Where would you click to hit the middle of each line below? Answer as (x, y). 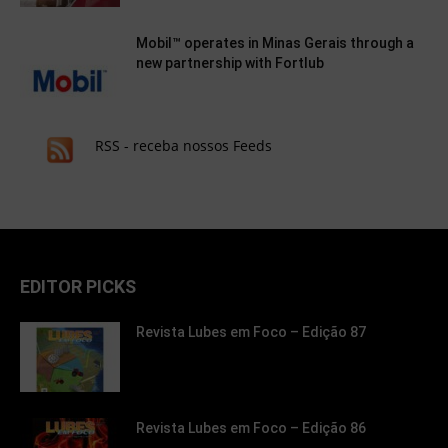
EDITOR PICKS (78, 287)
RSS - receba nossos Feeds (183, 146)
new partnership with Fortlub (230, 63)
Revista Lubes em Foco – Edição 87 (251, 332)
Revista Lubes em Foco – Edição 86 (251, 428)
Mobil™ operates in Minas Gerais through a (275, 43)
